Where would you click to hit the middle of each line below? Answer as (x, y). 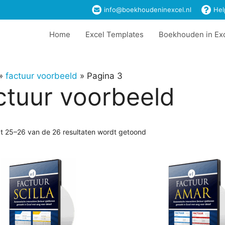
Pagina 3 (105, 76)
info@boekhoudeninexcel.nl (147, 10)
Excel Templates (115, 35)
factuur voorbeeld (41, 76)
